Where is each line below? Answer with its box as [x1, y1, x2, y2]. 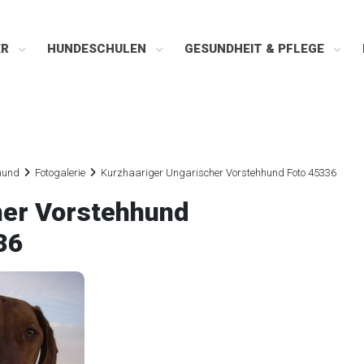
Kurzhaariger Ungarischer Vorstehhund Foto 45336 [101, 167, 336, 179]
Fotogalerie [35, 167, 85, 179]
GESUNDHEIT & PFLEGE [184, 41, 327, 56]
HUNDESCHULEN [47, 41, 149, 56]
